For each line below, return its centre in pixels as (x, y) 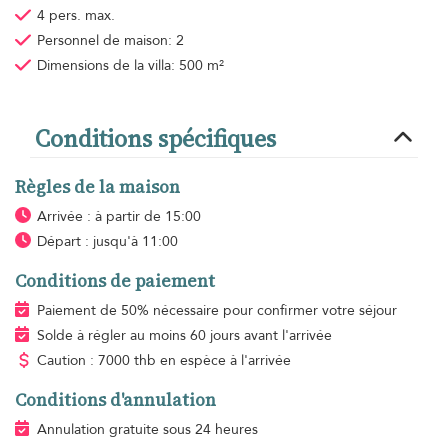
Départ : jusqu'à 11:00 (107, 242)
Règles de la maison (97, 187)
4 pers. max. (75, 16)
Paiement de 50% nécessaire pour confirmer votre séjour (216, 311)
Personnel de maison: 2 (110, 41)
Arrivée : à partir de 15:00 (118, 217)
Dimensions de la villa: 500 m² (130, 66)
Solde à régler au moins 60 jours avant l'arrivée (184, 336)
